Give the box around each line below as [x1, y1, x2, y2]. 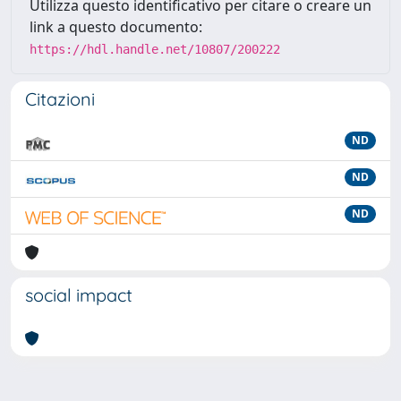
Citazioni [25, 88, 95, 110]
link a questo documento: [30, 17, 202, 37]
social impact [25, 284, 132, 306]
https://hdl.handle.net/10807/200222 [30, 42, 280, 56]
